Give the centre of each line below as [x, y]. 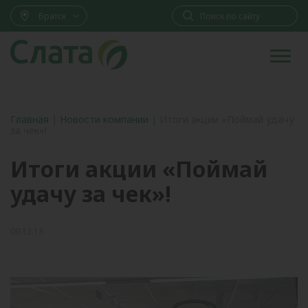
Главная [30, 119]
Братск [52, 16]
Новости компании [104, 119]
